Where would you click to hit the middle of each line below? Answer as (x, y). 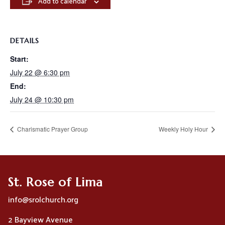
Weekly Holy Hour (184, 129)
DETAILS (25, 41)
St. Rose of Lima (55, 183)
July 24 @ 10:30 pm (42, 100)
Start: (19, 59)
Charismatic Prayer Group (52, 129)
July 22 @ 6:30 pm (40, 73)
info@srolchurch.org (43, 199)
